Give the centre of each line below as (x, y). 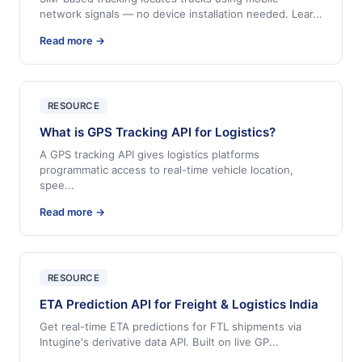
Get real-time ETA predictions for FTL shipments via (170, 326)
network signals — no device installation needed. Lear (176, 13)
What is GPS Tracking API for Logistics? (158, 133)
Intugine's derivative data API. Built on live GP (154, 341)
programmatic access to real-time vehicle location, (166, 170)
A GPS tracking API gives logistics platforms (149, 155)
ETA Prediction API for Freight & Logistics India (179, 304)
